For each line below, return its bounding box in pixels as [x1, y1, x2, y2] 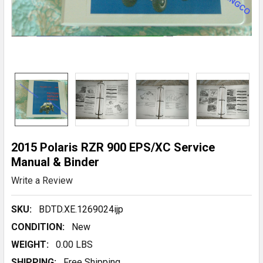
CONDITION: [11, 221, 65, 232]
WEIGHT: [11, 238, 49, 250]
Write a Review [11, 174, 73, 186]
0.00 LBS [56, 238, 93, 250]
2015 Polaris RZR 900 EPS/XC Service [11, 140, 215, 154]
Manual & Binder [11, 155, 99, 169]
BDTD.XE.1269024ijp [39, 203, 123, 215]
